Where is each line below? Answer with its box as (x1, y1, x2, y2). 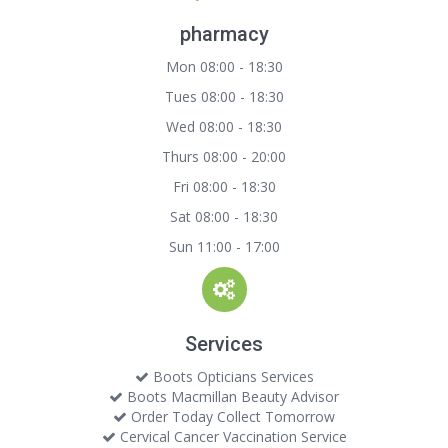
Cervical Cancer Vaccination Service (115, 427, 347, 446)
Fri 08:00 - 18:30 (172, 177, 276, 196)
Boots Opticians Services (148, 367, 314, 386)
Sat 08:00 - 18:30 (170, 207, 278, 226)
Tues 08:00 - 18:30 (164, 87, 284, 106)
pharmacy (179, 22, 269, 46)
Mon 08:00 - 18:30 (165, 57, 283, 76)
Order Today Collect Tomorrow (127, 407, 335, 426)
